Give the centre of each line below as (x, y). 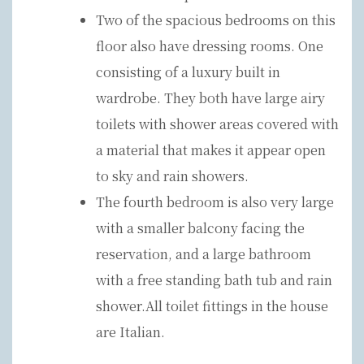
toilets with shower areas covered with (217, 123)
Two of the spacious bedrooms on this (216, 19)
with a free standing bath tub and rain (214, 279)
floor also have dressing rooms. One (210, 45)
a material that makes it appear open (211, 149)
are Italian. (130, 331)
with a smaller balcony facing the (200, 227)
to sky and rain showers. (172, 175)
